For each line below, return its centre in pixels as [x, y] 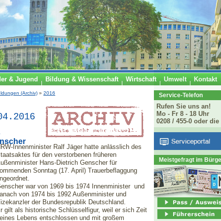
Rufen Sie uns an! [184, 106]
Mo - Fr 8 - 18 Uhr [183, 114]
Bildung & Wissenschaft [82, 79]
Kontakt [205, 79]
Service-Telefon [181, 95]
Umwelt [175, 79]
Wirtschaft [141, 79]
